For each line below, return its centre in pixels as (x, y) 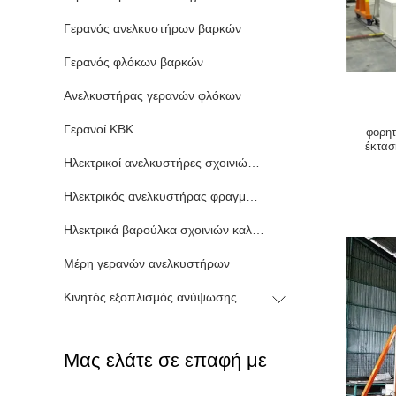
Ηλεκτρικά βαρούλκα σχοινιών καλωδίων (258, 230)
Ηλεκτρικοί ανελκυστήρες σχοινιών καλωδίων (254, 163)
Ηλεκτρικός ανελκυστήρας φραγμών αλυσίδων (252, 196)
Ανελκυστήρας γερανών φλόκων (152, 95)
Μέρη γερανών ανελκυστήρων (147, 263)
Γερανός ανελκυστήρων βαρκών (152, 28)
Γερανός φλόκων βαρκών (133, 62)
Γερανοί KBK (99, 129)
